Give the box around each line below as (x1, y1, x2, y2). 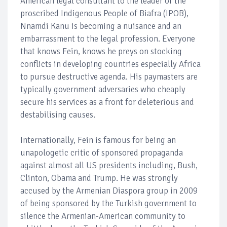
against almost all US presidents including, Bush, (20, 160, 198, 171)
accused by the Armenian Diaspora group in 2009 (20, 185, 198, 196)
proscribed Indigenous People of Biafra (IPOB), (20, 8, 188, 19)
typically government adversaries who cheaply (20, 84, 185, 95)
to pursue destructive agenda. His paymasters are (20, 71, 198, 82)
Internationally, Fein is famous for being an (20, 134, 176, 145)
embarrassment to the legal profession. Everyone (20, 33, 195, 44)
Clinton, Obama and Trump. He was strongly (20, 172, 178, 183)
